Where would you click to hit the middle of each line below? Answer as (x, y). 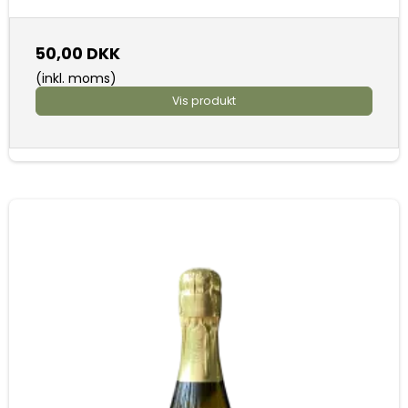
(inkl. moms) (76, 79)
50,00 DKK (78, 54)
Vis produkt (204, 101)
